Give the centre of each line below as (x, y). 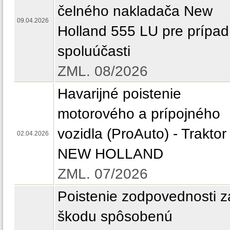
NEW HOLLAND (110, 154)
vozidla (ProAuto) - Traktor (142, 133)
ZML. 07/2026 (103, 174)
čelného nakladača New (135, 11)
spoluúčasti (94, 51)
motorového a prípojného (139, 113)
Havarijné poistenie (119, 93)
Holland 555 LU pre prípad (143, 31)
